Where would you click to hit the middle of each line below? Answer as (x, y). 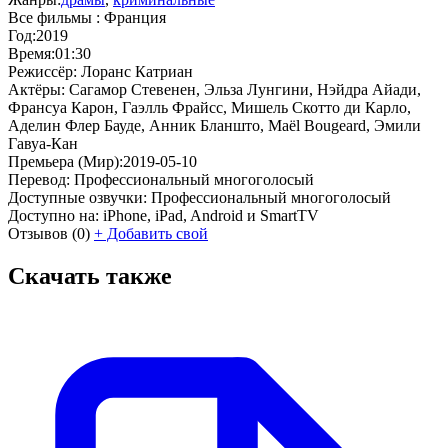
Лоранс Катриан (137, 71)
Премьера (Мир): (65, 161)
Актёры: (36, 89)
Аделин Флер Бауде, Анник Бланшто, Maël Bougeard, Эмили (214, 125)
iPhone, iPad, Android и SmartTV (211, 215)
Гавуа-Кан (43, 143)
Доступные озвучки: (77, 197)
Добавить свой (155, 233)
